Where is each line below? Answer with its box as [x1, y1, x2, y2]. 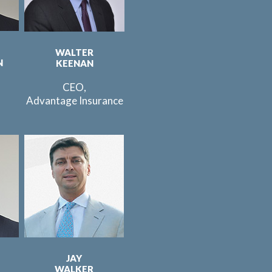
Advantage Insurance [25, 94, 123, 107]
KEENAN [55, 58, 93, 69]
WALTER [55, 47, 93, 58]
